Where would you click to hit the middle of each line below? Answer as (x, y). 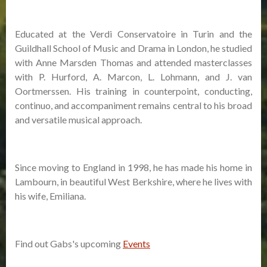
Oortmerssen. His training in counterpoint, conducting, (133, 91)
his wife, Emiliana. (50, 196)
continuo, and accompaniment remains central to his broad (133, 105)
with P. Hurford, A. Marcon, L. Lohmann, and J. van (133, 77)
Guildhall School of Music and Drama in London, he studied (133, 48)
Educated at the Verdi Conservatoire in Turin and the (133, 34)
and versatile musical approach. (78, 119)
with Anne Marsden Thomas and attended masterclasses (133, 62)
